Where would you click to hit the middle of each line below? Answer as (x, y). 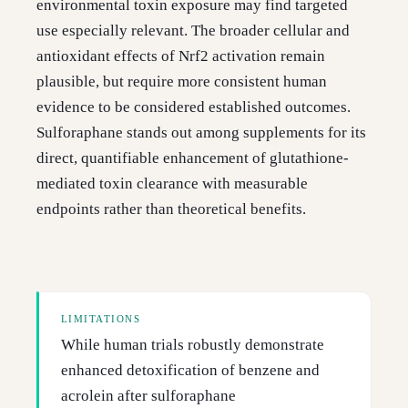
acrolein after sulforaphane (148, 396)
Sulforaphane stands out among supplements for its (201, 133)
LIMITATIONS (101, 320)
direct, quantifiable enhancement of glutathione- (193, 158)
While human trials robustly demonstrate (193, 345)
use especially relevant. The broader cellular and (193, 31)
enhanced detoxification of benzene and (190, 371)
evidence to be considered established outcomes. (194, 107)
